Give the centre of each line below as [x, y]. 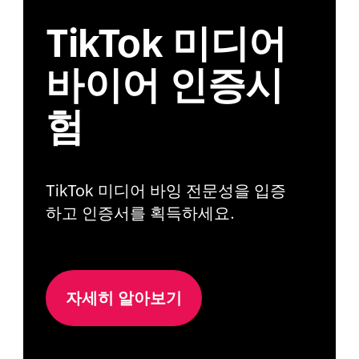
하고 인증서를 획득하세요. [141, 213]
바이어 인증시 [165, 86]
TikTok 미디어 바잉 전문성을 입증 [166, 190]
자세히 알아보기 [124, 298]
